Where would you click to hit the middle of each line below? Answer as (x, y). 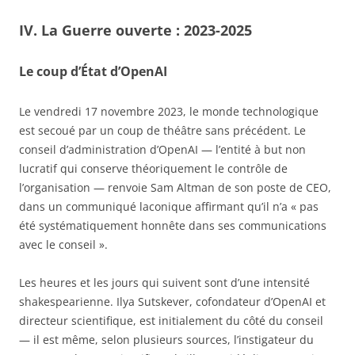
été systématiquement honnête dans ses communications (173, 226)
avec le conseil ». (63, 245)
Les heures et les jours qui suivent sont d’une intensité (164, 283)
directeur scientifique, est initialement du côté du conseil (171, 321)
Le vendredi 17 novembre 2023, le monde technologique (169, 112)
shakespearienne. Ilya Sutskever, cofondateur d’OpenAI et (172, 302)
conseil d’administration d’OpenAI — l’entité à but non (162, 150)
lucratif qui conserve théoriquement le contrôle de (153, 169)
